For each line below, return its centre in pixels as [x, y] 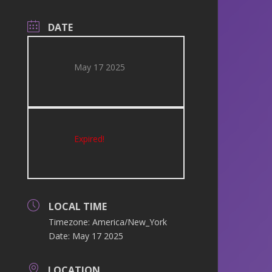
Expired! [90, 139]
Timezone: [71, 222]
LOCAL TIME [78, 206]
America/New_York [130, 222]
